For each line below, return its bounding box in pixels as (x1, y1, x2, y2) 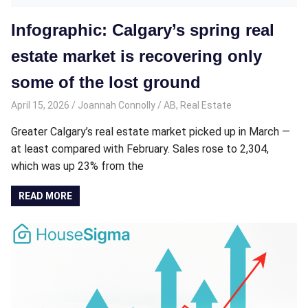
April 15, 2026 (11, 100, 69, 111)
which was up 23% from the (11, 159, 144, 173)
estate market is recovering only (11, 46, 262, 65)
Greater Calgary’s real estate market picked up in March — (11, 125, 290, 138)
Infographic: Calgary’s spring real (11, 20, 274, 39)
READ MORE (19, 190, 73, 202)
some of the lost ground (11, 72, 201, 91)
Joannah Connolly (77, 100, 155, 111)
